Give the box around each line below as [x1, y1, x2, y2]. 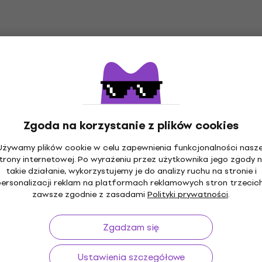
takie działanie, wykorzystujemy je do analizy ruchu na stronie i [5, 164, 257, 178]
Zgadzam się [103, 219, 159, 235]
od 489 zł [150, 175, 190, 189]
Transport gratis [72, 175, 150, 189]
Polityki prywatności [147, 187, 228, 201]
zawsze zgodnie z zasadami [32, 187, 147, 201]
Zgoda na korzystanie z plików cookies [23, 116, 239, 135]
